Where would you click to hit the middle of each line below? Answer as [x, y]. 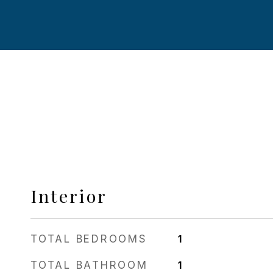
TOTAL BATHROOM [89, 265]
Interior [69, 196]
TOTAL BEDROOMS [89, 239]
